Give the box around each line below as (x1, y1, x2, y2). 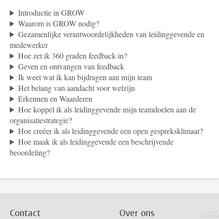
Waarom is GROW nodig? (18, 18, 99, 28)
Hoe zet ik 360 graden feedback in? (18, 50, 127, 61)
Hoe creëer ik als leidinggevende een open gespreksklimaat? (18, 126, 203, 136)
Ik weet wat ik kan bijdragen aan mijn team (18, 72, 152, 82)
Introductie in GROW (18, 7, 85, 18)
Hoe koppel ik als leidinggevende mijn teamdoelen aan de (18, 104, 196, 114)
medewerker (10, 40, 48, 50)
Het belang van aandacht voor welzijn (18, 83, 135, 93)
